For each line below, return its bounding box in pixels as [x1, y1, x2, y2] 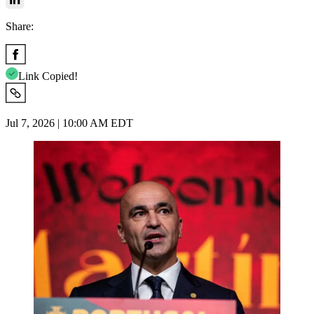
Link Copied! [18, 69, 78, 82]
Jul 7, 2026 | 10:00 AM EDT [6, 116, 133, 129]
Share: [6, 20, 34, 32]
